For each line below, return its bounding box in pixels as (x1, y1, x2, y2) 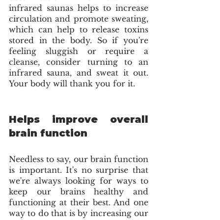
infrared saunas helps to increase (9, 3, 148, 13)
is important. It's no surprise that (9, 165, 148, 175)
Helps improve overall (9, 113, 148, 126)
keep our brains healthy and (9, 187, 148, 197)
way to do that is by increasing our (9, 208, 148, 219)
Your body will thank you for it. (9, 79, 135, 89)
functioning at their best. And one (9, 197, 148, 208)
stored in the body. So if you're (9, 35, 148, 46)
